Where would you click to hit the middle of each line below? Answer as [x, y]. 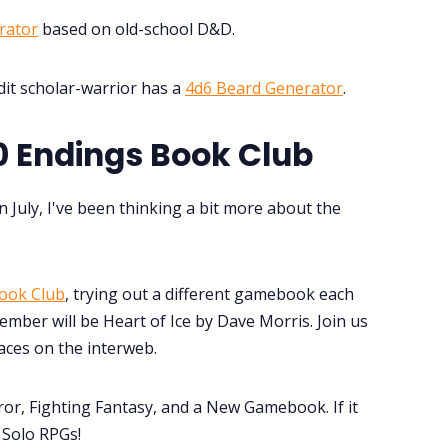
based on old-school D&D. [136, 28]
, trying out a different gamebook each [209, 293]
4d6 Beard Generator [264, 87]
